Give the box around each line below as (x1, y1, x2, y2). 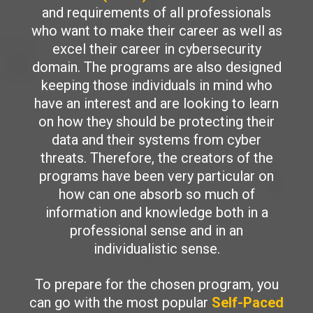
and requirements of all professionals (42, 4, 271, 21)
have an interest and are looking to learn (34, 95, 279, 112)
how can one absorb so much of (58, 186, 255, 203)
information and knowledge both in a (45, 204, 268, 221)
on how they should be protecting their (38, 113, 275, 130)
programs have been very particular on (39, 168, 274, 184)
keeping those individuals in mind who (41, 77, 272, 94)
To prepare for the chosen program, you (34, 276, 279, 293)
